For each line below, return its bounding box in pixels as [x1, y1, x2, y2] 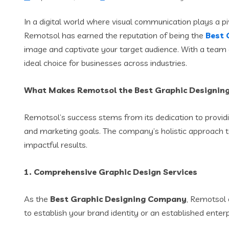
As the [24, 194, 50, 204]
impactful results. [24, 140, 87, 150]
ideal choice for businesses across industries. [24, 58, 187, 68]
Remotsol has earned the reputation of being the [24, 30, 205, 40]
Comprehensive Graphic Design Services [34, 167, 197, 177]
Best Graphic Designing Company [50, 194, 187, 204]
